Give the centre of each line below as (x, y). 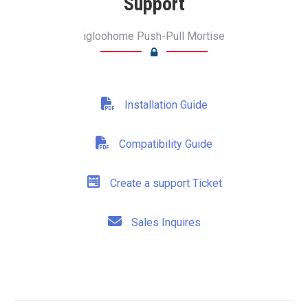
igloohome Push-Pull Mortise (154, 36)
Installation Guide (164, 104)
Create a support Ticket (164, 183)
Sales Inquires (164, 222)
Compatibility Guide (164, 144)
